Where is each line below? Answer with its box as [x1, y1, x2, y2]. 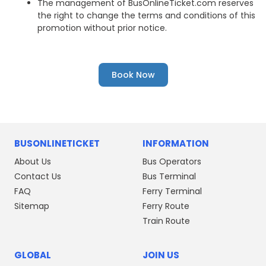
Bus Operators [142, 155, 201, 167]
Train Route [142, 214, 190, 227]
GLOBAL [14, 248, 51, 261]
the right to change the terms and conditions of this [37, 9, 255, 21]
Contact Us [14, 170, 61, 182]
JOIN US [142, 248, 179, 261]
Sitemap [14, 199, 49, 212]
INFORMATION [142, 137, 209, 150]
